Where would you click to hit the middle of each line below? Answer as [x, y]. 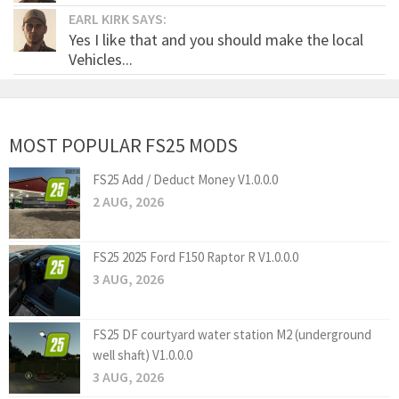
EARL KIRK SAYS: [118, 19]
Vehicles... [101, 60]
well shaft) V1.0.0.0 [142, 355]
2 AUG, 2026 [128, 202]
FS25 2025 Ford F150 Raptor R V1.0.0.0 [195, 257]
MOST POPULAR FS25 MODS [123, 146]
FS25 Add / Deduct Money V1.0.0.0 [185, 180]
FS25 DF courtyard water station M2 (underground [232, 335]
